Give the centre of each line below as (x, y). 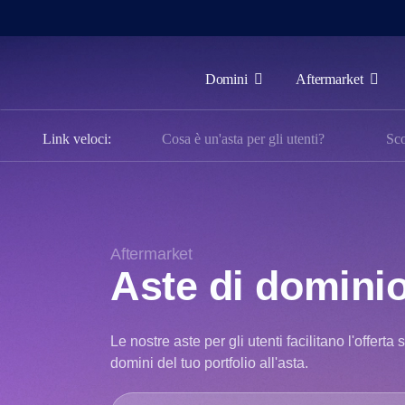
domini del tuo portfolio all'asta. (209, 363)
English (60, 323)
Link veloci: (77, 139)
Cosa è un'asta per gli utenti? (243, 139)
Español (62, 350)
